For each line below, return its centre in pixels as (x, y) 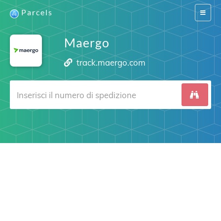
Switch (208, 12)
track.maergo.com (111, 62)
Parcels (37, 12)
